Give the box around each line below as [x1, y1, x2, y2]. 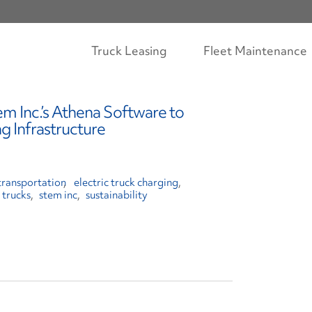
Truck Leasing [91, 42, 167, 58]
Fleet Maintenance [203, 42, 307, 58]
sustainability [86, 188, 148, 202]
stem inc [39, 188, 77, 202]
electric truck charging [74, 175, 178, 189]
